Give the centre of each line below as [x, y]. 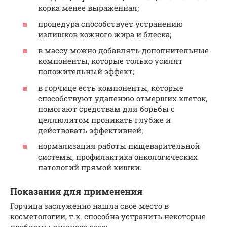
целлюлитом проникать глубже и [104, 119]
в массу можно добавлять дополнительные [123, 50]
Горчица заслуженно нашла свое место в [89, 206]
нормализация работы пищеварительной [119, 146]
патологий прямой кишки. [90, 167]
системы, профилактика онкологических [118, 157]
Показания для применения [77, 191]
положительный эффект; [86, 72]
